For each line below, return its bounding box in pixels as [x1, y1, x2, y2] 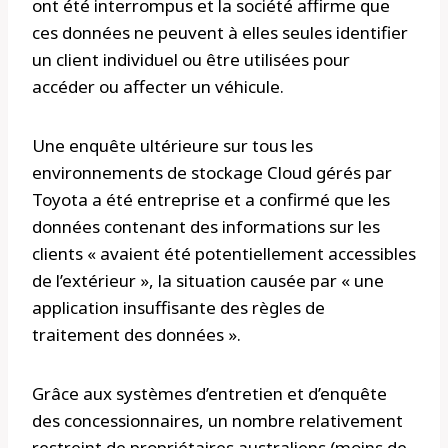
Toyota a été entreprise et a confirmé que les [32, 188, 390, 212]
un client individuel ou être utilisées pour [32, 48, 350, 72]
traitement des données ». [32, 323, 241, 347]
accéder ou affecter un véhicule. [32, 75, 284, 99]
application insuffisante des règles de [32, 296, 325, 320]
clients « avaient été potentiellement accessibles [32, 242, 416, 266]
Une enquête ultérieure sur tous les [32, 134, 313, 158]
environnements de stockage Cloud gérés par [32, 161, 392, 185]
